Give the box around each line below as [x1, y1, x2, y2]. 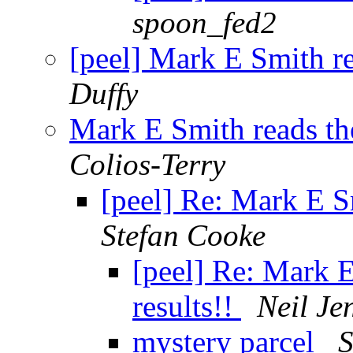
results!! [132, 289, 241, 324]
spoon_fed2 [132, 6, 277, 40]
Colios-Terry [69, 147, 225, 182]
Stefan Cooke [101, 218, 266, 253]
